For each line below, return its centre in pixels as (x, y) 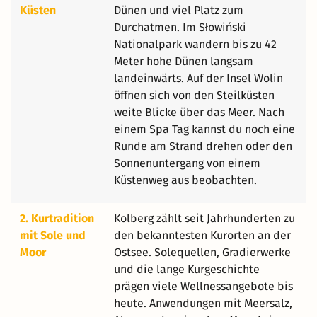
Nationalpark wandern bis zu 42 (195, 44)
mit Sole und (53, 235)
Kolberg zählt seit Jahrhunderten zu (204, 218)
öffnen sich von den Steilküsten (194, 95)
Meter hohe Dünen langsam (184, 61)
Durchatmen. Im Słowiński (180, 27)
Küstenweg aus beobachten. (185, 180)
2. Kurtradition (57, 218)
